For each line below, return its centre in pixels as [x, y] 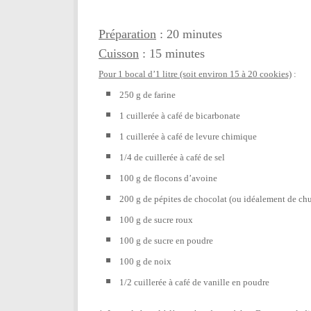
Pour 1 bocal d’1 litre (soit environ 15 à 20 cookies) [195, 74]
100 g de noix [145, 261]
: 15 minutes [172, 53]
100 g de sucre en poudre [166, 240]
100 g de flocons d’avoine [168, 178]
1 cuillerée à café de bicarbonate [180, 115]
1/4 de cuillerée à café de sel [172, 157]
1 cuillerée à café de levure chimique [188, 136]
